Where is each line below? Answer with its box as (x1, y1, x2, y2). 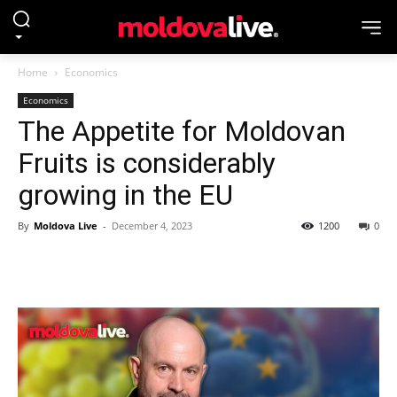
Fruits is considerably (18, 146, 276, 180)
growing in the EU (18, 178, 233, 212)
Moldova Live (34, 219, 97, 232)
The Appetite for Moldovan (18, 114, 346, 148)
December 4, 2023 (112, 219, 192, 232)
